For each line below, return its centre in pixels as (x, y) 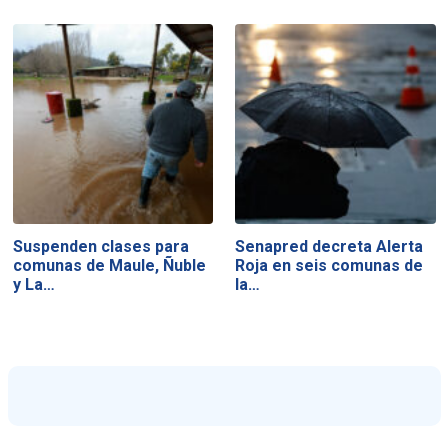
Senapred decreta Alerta (329, 246)
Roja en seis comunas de (329, 265)
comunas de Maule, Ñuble (109, 265)
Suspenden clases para (100, 246)
